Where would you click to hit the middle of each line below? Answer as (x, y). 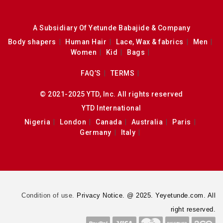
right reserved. (193, 210)
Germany (96, 132)
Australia (147, 122)
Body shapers (32, 42)
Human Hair (86, 42)
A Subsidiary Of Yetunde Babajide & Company (111, 28)
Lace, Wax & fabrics (150, 42)
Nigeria (37, 122)
